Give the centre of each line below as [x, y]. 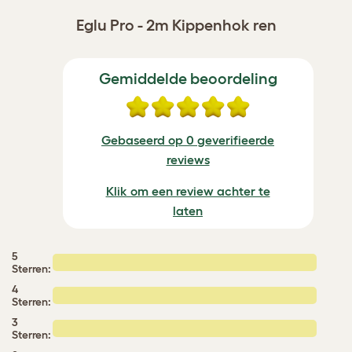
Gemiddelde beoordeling [188, 78]
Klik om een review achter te [188, 191]
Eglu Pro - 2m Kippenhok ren [176, 25]
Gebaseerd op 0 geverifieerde [188, 139]
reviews [188, 159]
